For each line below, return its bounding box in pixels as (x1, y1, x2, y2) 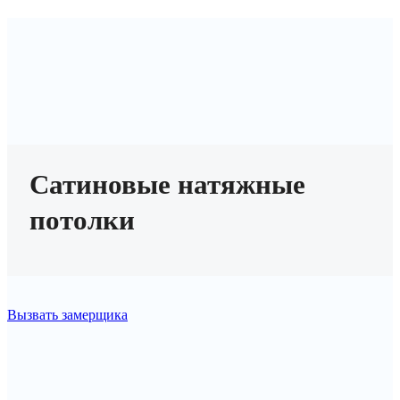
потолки (29, 204, 135, 236)
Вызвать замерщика (7, 306, 128, 322)
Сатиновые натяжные (29, 168, 305, 200)
